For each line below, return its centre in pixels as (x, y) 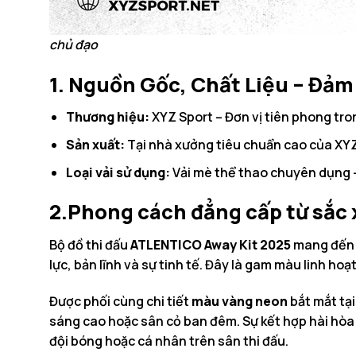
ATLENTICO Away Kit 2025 (211, 245)
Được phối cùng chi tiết (120, 301)
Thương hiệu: (107, 117)
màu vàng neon (240, 301)
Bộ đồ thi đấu (90, 245)
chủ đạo (74, 44)
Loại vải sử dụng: (118, 172)
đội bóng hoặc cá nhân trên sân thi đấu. (169, 341)
